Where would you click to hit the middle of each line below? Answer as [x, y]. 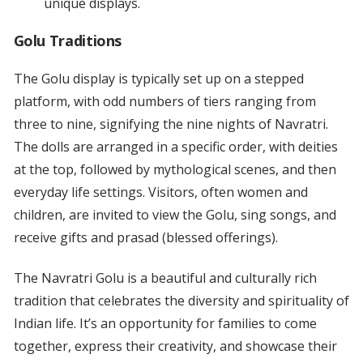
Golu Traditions [68, 41]
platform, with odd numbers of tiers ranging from [164, 102]
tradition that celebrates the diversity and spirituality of [181, 301]
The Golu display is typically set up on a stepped [158, 79]
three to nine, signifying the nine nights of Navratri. [171, 124]
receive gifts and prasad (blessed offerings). [145, 238]
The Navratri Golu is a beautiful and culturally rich [165, 278]
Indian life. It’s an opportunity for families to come [165, 324]
